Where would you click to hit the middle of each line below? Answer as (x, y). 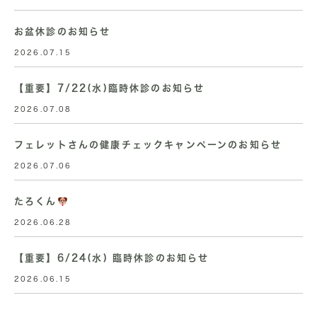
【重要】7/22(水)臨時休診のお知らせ (110, 88)
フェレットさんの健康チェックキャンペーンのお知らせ (148, 145)
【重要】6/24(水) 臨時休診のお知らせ (112, 258)
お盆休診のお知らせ (63, 32)
